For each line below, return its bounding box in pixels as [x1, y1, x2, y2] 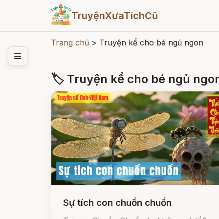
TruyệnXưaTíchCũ [71, 10, 158, 22]
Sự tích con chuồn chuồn [63, 197, 172, 208]
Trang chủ [51, 38, 89, 47]
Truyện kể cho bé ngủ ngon [99, 38, 203, 47]
